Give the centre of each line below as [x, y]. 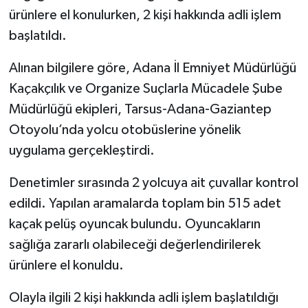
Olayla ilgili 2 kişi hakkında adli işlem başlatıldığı [143, 297]
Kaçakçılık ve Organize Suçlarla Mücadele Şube [145, 88]
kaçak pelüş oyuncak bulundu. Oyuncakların [134, 224]
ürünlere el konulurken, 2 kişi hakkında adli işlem [145, 15]
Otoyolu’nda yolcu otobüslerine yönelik [124, 130]
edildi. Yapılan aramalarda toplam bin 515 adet [145, 203]
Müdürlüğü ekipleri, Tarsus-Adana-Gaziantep [140, 109]
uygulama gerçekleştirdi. [81, 150]
